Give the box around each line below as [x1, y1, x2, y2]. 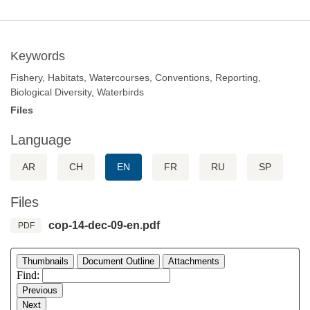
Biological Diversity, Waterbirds [10, 86, 144, 98]
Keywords [10, 48, 65, 63]
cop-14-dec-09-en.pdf [48, 219, 160, 231]
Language [10, 131, 71, 147]
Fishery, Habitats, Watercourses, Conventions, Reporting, [10, 71, 261, 83]
